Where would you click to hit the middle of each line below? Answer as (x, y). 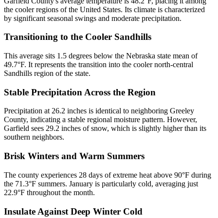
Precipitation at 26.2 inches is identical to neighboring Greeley (99, 111)
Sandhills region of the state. (47, 73)
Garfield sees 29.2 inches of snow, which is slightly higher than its (105, 128)
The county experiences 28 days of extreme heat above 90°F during (108, 175)
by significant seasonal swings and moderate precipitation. (93, 18)
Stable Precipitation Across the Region (80, 92)
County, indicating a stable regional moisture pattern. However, (100, 120)
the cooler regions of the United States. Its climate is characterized (104, 9)
